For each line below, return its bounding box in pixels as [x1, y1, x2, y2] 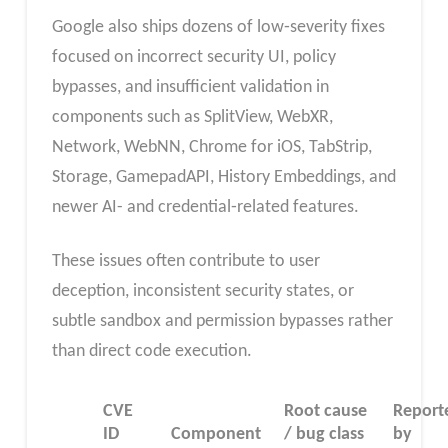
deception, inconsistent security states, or [51, 282, 354, 302]
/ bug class [284, 424, 365, 444]
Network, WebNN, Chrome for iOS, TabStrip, [51, 138, 372, 158]
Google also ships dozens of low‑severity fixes [51, 18, 385, 38]
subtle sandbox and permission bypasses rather [51, 312, 393, 332]
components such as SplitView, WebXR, [51, 108, 333, 128]
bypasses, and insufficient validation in [51, 78, 329, 98]
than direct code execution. [51, 342, 252, 362]
